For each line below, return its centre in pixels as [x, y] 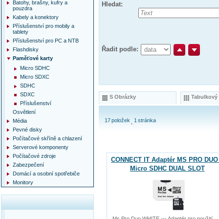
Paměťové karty [33, 58]
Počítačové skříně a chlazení [47, 138]
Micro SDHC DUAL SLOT [167, 168]
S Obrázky [123, 97]
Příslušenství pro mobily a [44, 26]
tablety [21, 32]
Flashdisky [26, 49]
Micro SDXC [35, 77]
